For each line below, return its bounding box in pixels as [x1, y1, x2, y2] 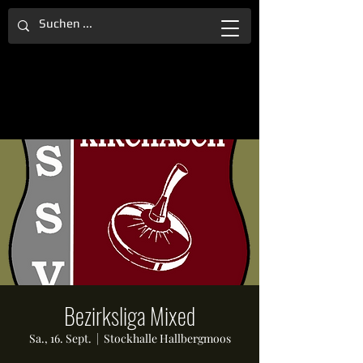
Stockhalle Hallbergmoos [103, 331, 231, 346]
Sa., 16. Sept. [28, 331, 92, 346]
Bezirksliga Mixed [64, 299, 195, 332]
